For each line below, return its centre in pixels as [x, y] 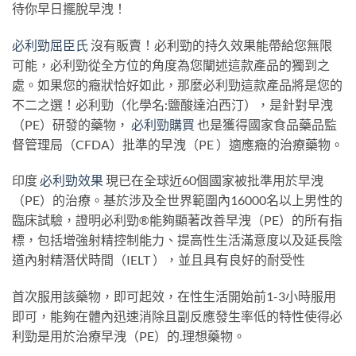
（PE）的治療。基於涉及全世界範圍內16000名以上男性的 [177, 200]
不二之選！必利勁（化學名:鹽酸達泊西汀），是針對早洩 [172, 104]
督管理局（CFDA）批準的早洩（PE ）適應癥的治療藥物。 [178, 144]
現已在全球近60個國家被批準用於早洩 [213, 180]
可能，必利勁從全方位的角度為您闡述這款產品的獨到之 [171, 64]
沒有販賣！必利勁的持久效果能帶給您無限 [210, 44]
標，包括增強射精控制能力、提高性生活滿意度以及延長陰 [177, 240]
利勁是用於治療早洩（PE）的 [96, 336]
